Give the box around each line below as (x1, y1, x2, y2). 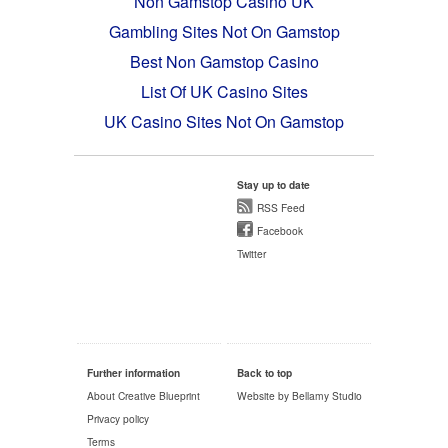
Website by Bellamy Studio (237, 388, 362, 404)
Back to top (237, 365, 292, 381)
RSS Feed (257, 200, 305, 216)
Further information (87, 365, 180, 381)
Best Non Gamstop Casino (129, 50, 319, 74)
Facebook (257, 223, 303, 239)
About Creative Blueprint (87, 388, 200, 404)
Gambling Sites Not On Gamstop (108, 20, 340, 44)
